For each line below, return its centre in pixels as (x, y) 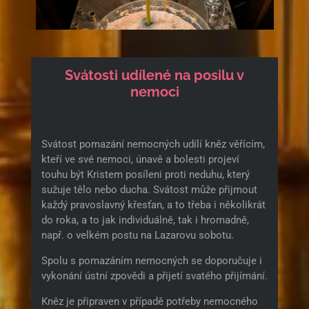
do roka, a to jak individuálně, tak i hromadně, (145, 220)
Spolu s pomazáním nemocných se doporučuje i (151, 260)
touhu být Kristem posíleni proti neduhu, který (145, 174)
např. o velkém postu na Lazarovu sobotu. (137, 235)
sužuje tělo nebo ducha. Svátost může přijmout (149, 189)
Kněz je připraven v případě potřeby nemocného (149, 301)
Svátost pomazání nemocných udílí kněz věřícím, (153, 144)
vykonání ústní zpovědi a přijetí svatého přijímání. (154, 276)
